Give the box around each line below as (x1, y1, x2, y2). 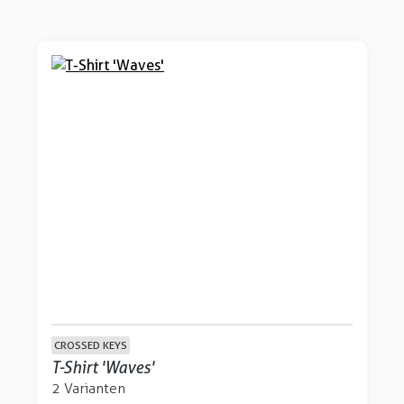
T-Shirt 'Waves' (51, 358, 155, 377)
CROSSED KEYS (54, 338, 127, 352)
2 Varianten (51, 380, 125, 397)
